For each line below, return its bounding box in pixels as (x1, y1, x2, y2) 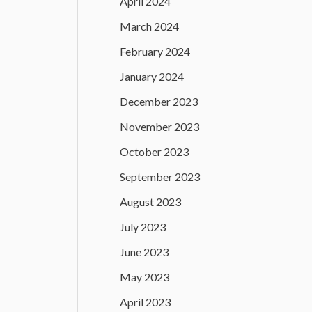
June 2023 (120, 245, 169, 259)
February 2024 (120, 45, 190, 58)
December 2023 (120, 95, 198, 109)
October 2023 (120, 145, 189, 159)
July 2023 (120, 220, 166, 234)
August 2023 (120, 195, 181, 209)
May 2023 (120, 270, 169, 284)
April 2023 (120, 295, 171, 309)
